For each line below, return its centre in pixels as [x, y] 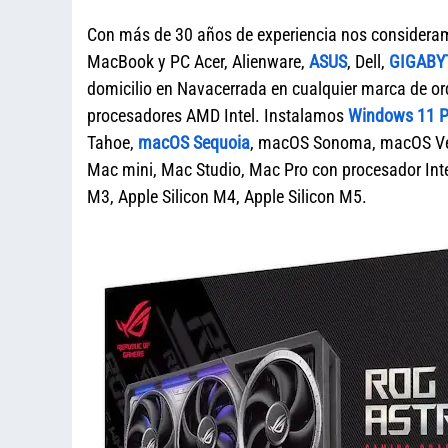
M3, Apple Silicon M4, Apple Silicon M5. [227, 196]
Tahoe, [112, 142]
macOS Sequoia [194, 142]
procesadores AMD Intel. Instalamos [217, 115]
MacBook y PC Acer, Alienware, [198, 61]
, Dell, [368, 61]
